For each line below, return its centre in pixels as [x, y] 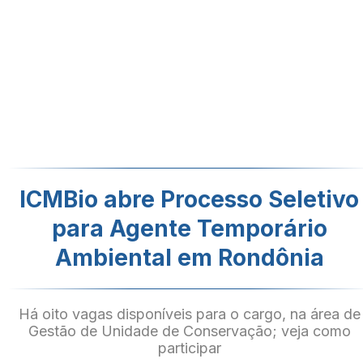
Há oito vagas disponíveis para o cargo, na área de [190, 314]
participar [190, 348]
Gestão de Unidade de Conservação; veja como [190, 331]
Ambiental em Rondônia [190, 258]
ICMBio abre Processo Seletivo [190, 199]
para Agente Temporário [190, 228]
